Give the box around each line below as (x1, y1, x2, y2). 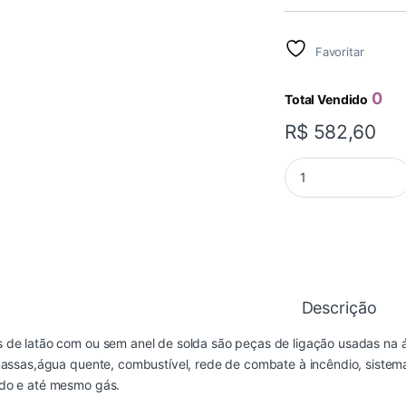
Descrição (301, 298, 377, 318)
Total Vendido (285, 92, 369, 108)
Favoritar (314, 44, 364, 60)
